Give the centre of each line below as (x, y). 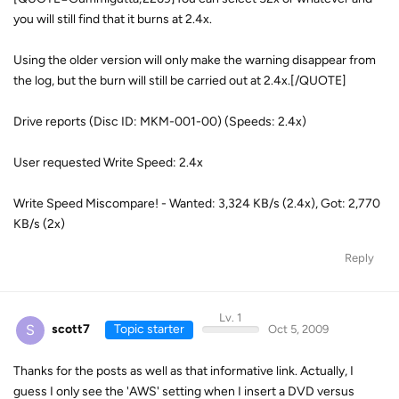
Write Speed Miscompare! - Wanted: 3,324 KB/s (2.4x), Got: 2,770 (197, 204)
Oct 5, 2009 (298, 329)
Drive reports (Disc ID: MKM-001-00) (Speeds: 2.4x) (160, 122)
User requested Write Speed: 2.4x (108, 163)
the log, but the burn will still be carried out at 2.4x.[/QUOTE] (180, 81)
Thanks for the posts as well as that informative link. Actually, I (183, 370)
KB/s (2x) (39, 224)
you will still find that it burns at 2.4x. (113, 19)
